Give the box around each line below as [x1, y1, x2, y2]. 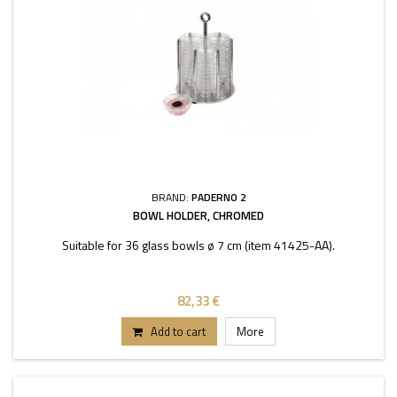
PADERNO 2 [191, 189, 246, 206]
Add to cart [151, 323, 206, 340]
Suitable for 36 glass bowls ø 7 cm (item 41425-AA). [62, 236, 335, 254]
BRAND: [151, 189, 191, 206]
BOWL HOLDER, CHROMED [133, 206, 264, 224]
